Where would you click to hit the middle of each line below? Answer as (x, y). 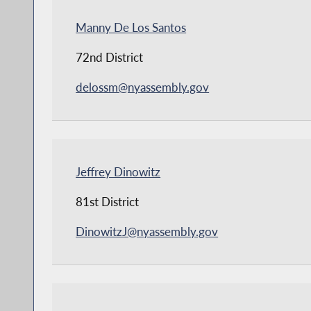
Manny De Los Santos (131, 27)
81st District (108, 201)
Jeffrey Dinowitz (118, 171)
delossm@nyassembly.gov (143, 87)
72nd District (110, 57)
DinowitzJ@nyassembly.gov (147, 231)
